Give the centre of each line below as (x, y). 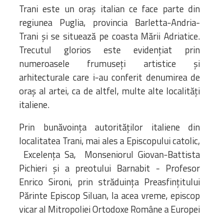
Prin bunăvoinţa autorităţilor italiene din (109, 127)
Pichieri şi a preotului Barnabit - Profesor (109, 168)
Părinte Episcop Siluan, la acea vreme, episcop (109, 195)
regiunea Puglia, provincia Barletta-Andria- (109, 22)
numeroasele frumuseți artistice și (109, 63)
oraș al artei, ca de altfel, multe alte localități (109, 91)
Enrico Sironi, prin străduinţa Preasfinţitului (109, 182)
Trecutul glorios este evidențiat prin (109, 50)
